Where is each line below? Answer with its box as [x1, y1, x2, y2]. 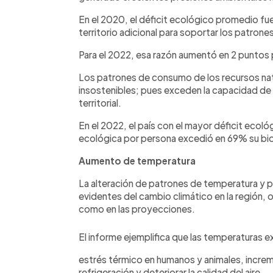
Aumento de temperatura [79, 154, 196, 166]
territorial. [79, 96, 123, 108]
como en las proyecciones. [79, 202, 197, 214]
